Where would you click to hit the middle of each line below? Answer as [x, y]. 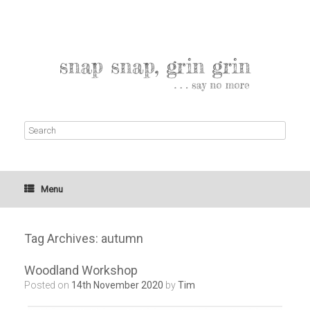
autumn [122, 238]
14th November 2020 [117, 285]
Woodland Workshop [81, 270]
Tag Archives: [63, 238]
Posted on [51, 285]
